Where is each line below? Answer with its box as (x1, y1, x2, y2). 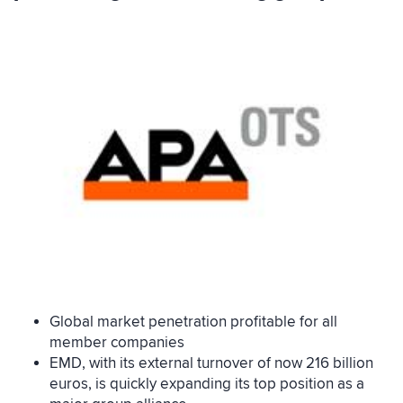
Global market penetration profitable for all (49, 313, 337, 331)
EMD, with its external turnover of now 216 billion (49, 354, 373, 372)
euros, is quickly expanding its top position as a (49, 375, 364, 393)
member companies (49, 334, 184, 352)
